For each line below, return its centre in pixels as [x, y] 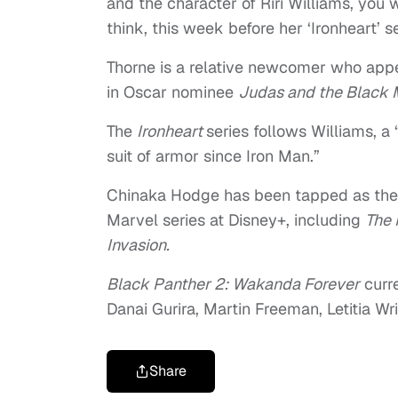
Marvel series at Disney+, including [236, 219]
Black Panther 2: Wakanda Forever [233, 283]
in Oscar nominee [172, 92]
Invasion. [140, 244]
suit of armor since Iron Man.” [213, 155]
